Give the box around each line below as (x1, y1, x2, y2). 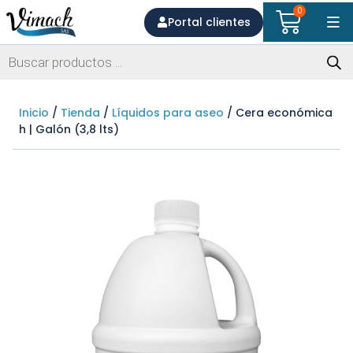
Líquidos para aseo (112, 105, 224, 121)
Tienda (61, 105, 100, 121)
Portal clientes (168, 13, 251, 30)
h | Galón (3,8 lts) (19, 121, 119, 137)
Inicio (19, 105, 49, 121)
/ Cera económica (224, 105, 333, 121)
